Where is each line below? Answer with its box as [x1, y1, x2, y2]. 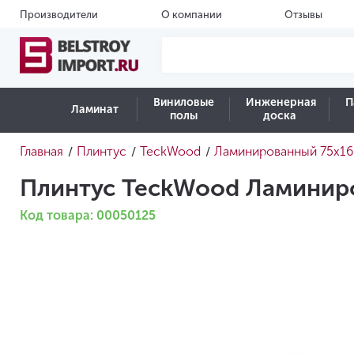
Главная [20, 144, 63, 159]
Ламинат [70, 102, 119, 116]
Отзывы [284, 9, 323, 21]
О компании [160, 9, 222, 21]
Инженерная [246, 96, 317, 109]
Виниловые [153, 96, 215, 109]
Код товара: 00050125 [20, 208, 156, 223]
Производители [20, 9, 98, 21]
